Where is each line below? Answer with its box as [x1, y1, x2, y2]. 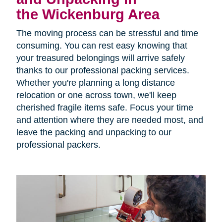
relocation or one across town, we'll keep [16, 90, 176, 100]
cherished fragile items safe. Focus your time [16, 102, 193, 112]
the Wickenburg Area [16, 6, 160, 22]
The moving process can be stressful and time [16, 28, 198, 38]
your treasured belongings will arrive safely [16, 53, 185, 63]
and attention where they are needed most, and [16, 114, 203, 125]
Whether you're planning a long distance [16, 77, 175, 88]
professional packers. [16, 139, 101, 150]
